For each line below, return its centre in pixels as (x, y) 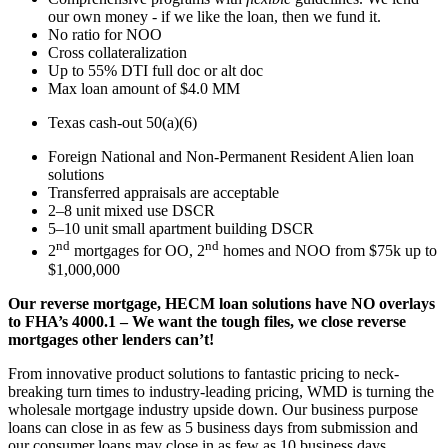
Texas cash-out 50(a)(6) (122, 123)
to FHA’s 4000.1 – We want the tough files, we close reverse (207, 321)
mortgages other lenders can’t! (111, 339)
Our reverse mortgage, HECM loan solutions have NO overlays (221, 303)
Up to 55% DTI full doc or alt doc (155, 71)
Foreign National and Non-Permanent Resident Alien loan (231, 157)
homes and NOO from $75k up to (328, 251)
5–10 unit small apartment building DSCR (181, 229)
